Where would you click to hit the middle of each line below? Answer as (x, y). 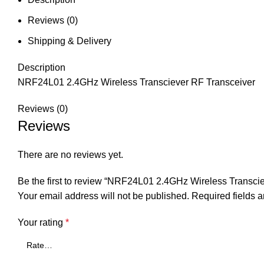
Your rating (42, 222)
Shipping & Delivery (70, 41)
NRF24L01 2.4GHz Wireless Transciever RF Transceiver (136, 82)
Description (42, 67)
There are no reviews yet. (70, 154)
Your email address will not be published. (103, 196)
